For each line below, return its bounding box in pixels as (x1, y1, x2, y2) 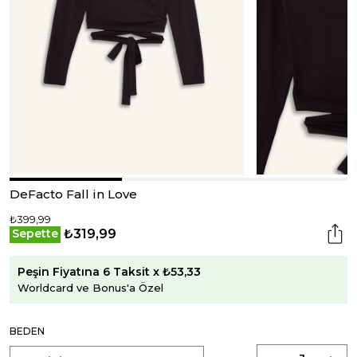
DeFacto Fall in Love (10, 186, 137, 202)
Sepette (12, 226, 58, 241)
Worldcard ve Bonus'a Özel (18, 280, 163, 294)
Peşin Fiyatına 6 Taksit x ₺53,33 (18, 264, 201, 279)
